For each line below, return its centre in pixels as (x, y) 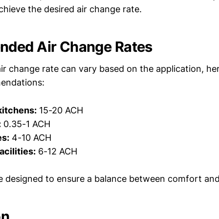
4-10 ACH (30, 137)
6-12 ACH (56, 151)
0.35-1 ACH (26, 124)
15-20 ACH (60, 110)
